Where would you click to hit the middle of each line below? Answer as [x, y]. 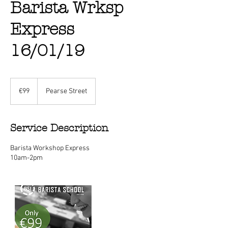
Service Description [59, 128]
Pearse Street [66, 91]
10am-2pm [26, 158]
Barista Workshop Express [50, 148]
